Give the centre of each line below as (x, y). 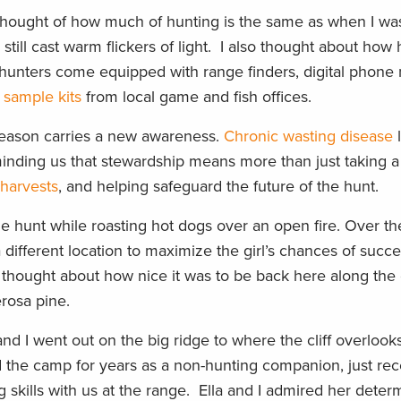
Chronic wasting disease (308, 137)
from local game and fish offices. (199, 97)
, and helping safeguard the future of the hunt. (221, 187)
